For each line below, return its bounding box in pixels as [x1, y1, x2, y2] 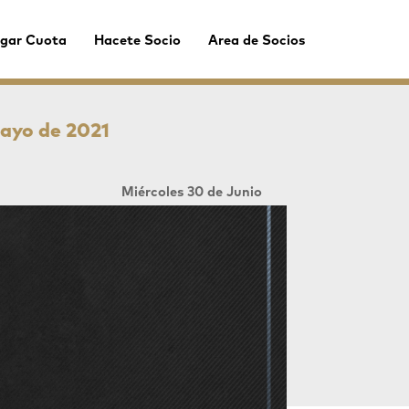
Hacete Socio [94, 34, 182, 47]
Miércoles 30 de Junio [121, 185, 262, 199]
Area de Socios [208, 34, 306, 47]
